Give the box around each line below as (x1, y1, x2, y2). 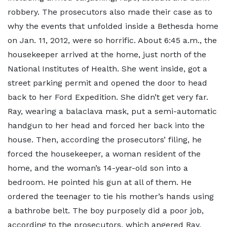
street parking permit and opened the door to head (8, 78, 207, 88)
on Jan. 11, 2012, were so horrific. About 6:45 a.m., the (8, 35, 217, 45)
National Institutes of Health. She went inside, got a (8, 64, 207, 73)
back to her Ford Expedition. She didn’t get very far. (8, 92, 208, 102)
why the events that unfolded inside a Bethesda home (8, 21, 218, 31)
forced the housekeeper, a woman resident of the (8, 149, 201, 159)
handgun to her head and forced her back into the (8, 121, 205, 130)
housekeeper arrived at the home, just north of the (8, 50, 206, 59)
